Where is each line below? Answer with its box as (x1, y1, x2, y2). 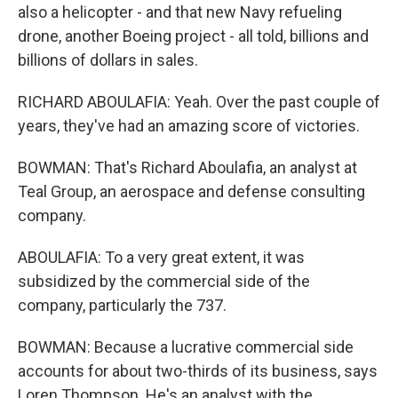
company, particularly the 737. (18, 296, 227, 315)
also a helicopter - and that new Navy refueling (18, 3, 342, 22)
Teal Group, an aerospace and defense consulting (18, 182, 365, 202)
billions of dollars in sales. (18, 51, 198, 70)
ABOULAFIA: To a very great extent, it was (18, 248, 305, 267)
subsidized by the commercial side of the (18, 272, 310, 291)
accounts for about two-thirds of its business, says (18, 362, 378, 381)
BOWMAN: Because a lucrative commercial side (18, 338, 354, 357)
